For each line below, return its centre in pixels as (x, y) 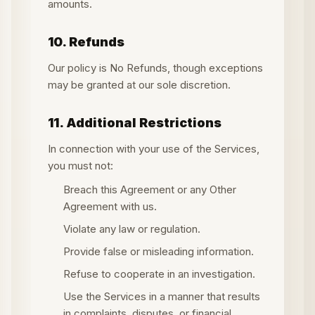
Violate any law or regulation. (132, 229)
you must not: (81, 166)
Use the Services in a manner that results (162, 296)
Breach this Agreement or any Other (150, 189)
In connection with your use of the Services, (154, 149)
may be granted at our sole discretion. (139, 85)
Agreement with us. (110, 206)
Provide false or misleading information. (159, 251)
